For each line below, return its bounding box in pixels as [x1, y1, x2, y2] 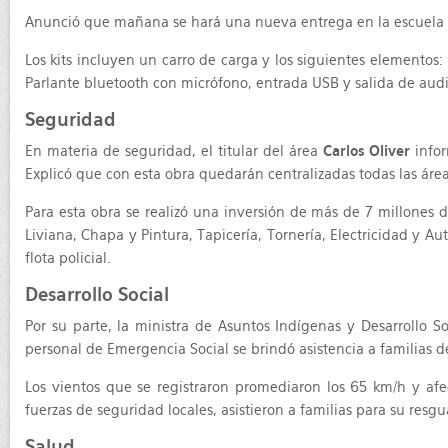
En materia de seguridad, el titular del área [25, 143, 324, 159]
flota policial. [25, 250, 111, 266]
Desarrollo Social [25, 284, 169, 305]
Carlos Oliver [323, 143, 411, 159]
